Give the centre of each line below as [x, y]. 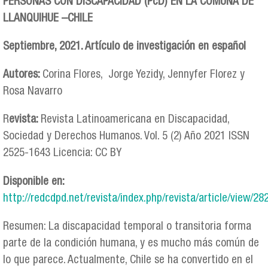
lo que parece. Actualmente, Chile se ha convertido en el [128, 260]
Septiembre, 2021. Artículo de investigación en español [124, 47]
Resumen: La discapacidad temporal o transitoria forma [127, 227]
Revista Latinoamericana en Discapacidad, [135, 120]
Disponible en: [33, 182]
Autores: [23, 75]
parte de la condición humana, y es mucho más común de [131, 243]
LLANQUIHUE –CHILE [48, 19]
